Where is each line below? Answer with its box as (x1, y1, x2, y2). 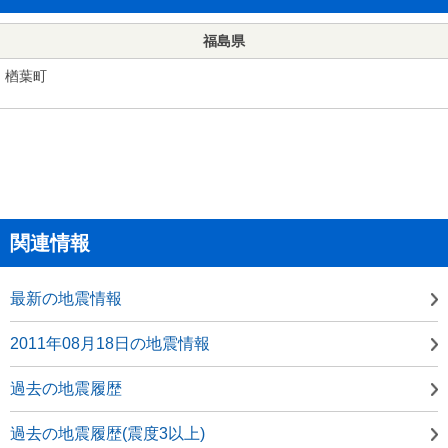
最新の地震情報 (10, 289, 122, 307)
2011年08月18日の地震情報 (10, 334, 210, 352)
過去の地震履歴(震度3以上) (10, 424, 205, 442)
